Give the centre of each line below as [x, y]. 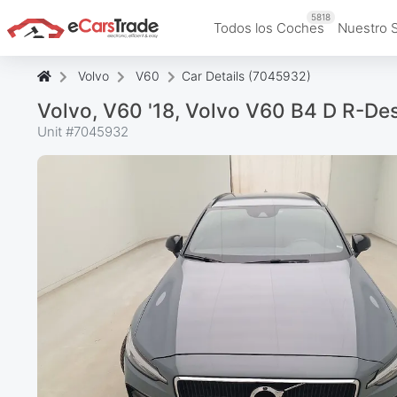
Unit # [55, 131]
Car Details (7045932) [246, 75]
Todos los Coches [269, 27]
